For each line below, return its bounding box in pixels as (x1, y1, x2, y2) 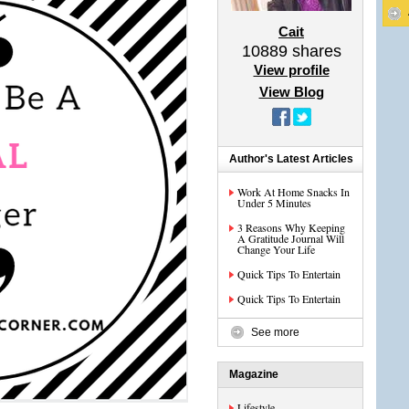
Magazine (229, 368, 278, 381)
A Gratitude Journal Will (237, 231, 344, 246)
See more (251, 326, 299, 339)
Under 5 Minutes (237, 195, 311, 210)
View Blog (258, 84, 324, 100)
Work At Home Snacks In (237, 184, 350, 199)
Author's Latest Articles (229, 152, 353, 165)
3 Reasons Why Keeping (237, 220, 345, 235)
